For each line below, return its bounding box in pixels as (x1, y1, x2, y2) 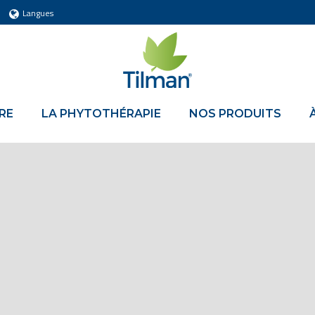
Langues (22, 6, 53, 20)
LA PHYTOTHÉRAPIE (41, 107, 162, 120)
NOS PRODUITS (189, 107, 282, 120)
